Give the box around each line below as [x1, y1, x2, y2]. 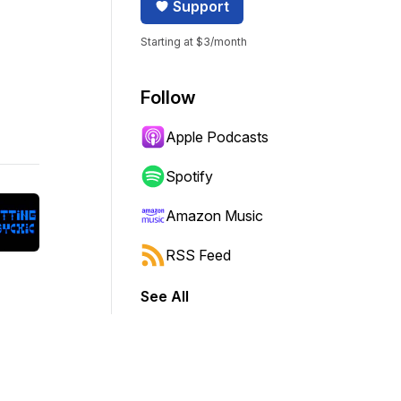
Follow [141, 87, 196, 108]
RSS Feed [166, 246, 231, 264]
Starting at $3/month [141, 35, 247, 48]
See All [141, 287, 189, 305]
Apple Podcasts [166, 128, 269, 146]
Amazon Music [166, 207, 263, 225]
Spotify [166, 167, 213, 185]
